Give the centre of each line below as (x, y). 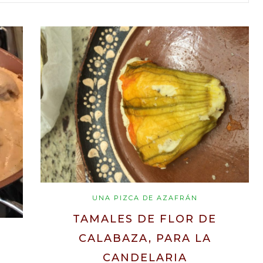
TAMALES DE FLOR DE (145, 219)
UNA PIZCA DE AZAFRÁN (145, 198)
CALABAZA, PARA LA (145, 239)
